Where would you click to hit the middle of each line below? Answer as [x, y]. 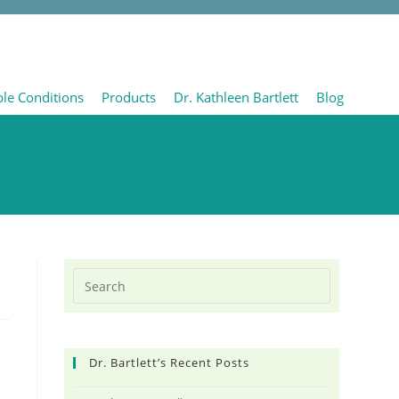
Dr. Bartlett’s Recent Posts [170, 362]
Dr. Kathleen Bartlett [236, 97]
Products [128, 97]
